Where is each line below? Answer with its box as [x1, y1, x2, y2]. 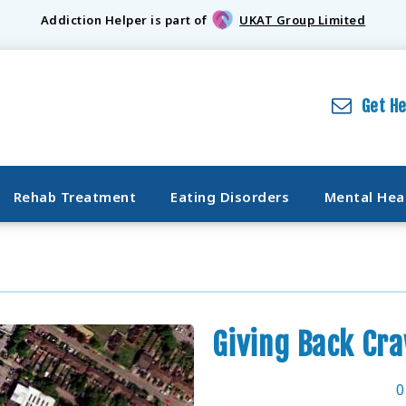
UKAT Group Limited [239, 12, 366, 29]
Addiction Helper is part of [40, 12, 208, 29]
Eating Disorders [170, 188, 290, 206]
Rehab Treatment [13, 188, 136, 206]
